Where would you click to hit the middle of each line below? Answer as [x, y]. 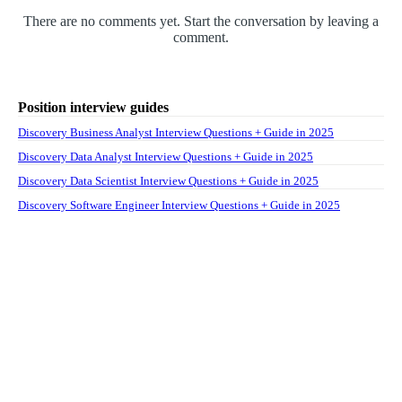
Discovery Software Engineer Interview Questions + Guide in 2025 [179, 205]
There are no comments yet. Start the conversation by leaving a [201, 22]
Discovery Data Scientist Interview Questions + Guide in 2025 [168, 181]
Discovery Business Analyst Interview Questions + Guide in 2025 [176, 133]
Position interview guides [93, 108]
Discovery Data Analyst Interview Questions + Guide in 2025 [166, 157]
